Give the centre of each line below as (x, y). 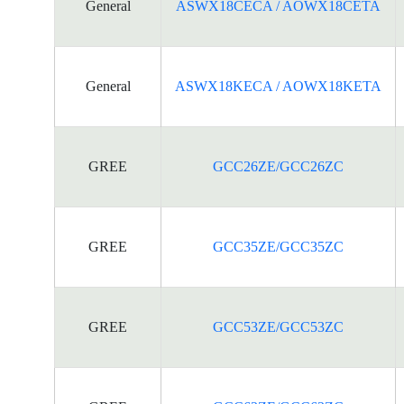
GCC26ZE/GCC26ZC (278, 166)
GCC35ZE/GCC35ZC (278, 247)
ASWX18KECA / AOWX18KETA (278, 86)
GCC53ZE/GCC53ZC (278, 327)
